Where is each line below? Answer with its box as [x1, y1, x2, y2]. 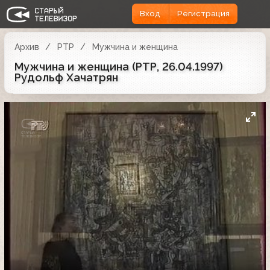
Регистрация [177, 9, 230, 19]
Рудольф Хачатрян [14, 71, 118, 84]
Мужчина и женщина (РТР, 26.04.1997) [14, 60, 223, 73]
